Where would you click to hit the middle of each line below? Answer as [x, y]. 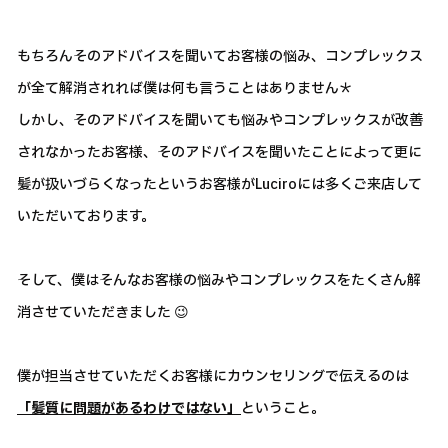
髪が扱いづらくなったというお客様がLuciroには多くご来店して [219, 184]
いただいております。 [86, 216]
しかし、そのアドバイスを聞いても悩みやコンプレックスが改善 [220, 120]
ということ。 [283, 408]
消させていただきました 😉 [103, 312]
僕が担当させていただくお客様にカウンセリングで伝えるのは [213, 376]
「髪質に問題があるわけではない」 [129, 408]
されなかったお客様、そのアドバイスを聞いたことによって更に [219, 152]
